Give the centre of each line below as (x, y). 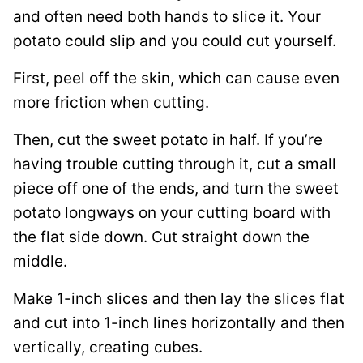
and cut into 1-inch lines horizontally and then (179, 323)
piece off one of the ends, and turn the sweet (176, 188)
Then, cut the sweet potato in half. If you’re (168, 140)
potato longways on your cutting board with (172, 213)
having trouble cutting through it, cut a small (175, 164)
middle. (40, 261)
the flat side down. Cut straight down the (161, 237)
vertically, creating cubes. (108, 347)
